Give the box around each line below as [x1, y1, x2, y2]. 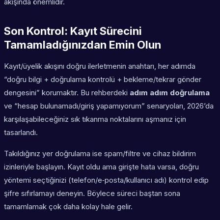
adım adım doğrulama [130, 88, 210, 98]
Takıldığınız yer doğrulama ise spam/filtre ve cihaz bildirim [4, 149, 196, 159]
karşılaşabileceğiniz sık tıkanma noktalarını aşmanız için [4, 114, 186, 124]
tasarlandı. [4, 128, 38, 137]
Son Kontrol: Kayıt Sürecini [4, 25, 142, 38]
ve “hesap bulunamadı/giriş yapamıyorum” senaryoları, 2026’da [4, 101, 214, 111]
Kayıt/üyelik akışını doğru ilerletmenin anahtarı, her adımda [4, 61, 195, 71]
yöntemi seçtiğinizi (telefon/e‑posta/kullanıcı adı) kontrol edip [4, 175, 209, 185]
